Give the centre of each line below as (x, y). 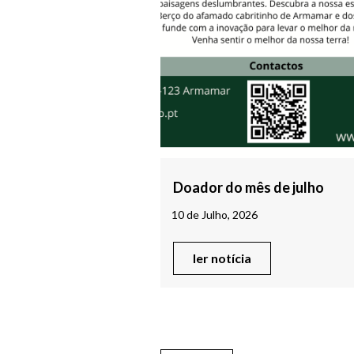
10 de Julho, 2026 (215, 215)
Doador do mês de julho (249, 188)
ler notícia (222, 258)
